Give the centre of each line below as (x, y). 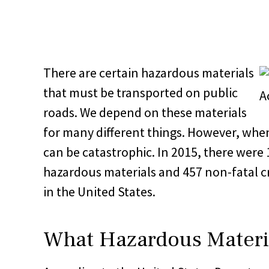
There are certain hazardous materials (149, 72)
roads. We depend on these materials (145, 112)
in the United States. (99, 191)
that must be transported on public (141, 92)
